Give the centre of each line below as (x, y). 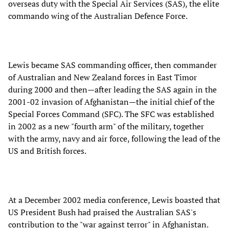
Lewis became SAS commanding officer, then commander (112, 65)
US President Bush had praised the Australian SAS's (102, 212)
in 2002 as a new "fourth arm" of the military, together (106, 126)
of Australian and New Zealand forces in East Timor (102, 77)
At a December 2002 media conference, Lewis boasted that (114, 200)
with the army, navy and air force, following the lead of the (114, 138)
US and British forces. (47, 151)
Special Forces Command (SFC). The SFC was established (111, 114)
